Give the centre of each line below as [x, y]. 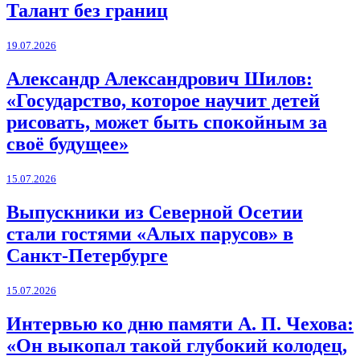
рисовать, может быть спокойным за [167, 123]
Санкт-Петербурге [87, 256]
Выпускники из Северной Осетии [155, 213]
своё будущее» [67, 144]
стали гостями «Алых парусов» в [150, 234]
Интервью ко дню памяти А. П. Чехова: [180, 323]
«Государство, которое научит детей [163, 101]
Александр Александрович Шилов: [160, 79]
